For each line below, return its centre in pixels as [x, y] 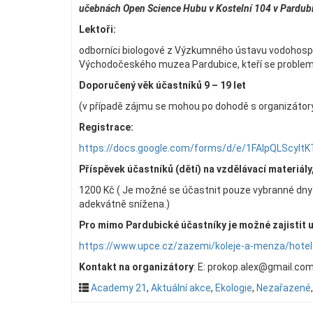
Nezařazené [284, 288]
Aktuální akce [181, 288]
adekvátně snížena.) [124, 204]
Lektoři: [97, 30]
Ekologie [234, 288]
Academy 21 [119, 288]
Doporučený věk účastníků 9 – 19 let [162, 86]
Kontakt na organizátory [136, 267]
